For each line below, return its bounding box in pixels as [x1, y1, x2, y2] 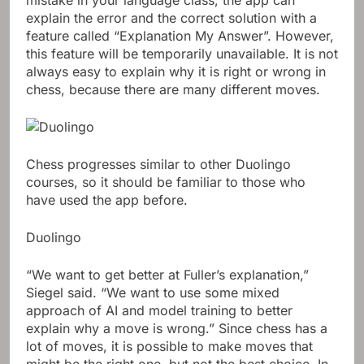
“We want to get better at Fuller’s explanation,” [26, 266, 309, 283]
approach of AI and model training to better [26, 301, 292, 318]
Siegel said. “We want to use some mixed [26, 284, 279, 301]
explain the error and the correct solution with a [26, 9, 317, 26]
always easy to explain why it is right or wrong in [26, 63, 326, 80]
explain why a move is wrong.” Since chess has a [26, 319, 327, 336]
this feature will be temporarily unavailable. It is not [26, 45, 338, 62]
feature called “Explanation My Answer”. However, [26, 27, 334, 44]
